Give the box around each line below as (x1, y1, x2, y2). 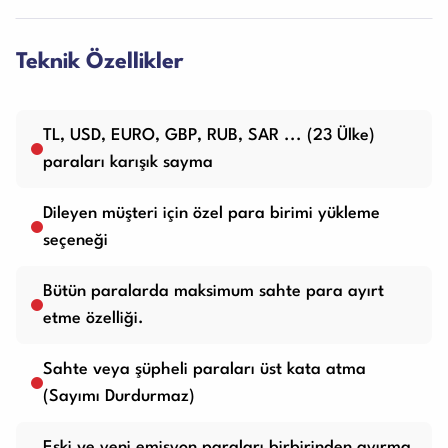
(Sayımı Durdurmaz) (43, 388, 195, 406)
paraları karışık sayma (43, 154, 213, 172)
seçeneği (43, 232, 108, 250)
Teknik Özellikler (16, 51, 184, 74)
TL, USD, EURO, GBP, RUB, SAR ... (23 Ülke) (43, 127, 375, 145)
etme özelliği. (43, 310, 144, 328)
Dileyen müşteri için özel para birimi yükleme (43, 205, 380, 223)
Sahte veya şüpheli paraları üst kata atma (43, 361, 366, 379)
